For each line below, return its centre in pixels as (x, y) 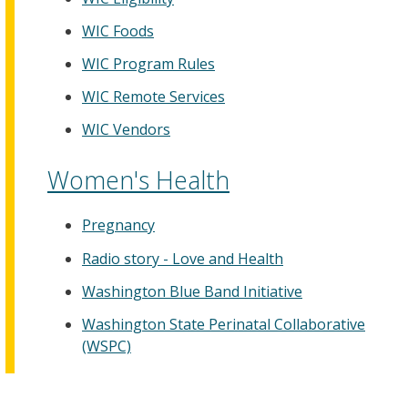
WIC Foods (118, 31)
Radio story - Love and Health (183, 258)
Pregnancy (118, 225)
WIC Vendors (126, 130)
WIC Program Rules (148, 63)
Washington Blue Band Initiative (192, 291)
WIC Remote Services (153, 97)
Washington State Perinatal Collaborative (224, 324)
